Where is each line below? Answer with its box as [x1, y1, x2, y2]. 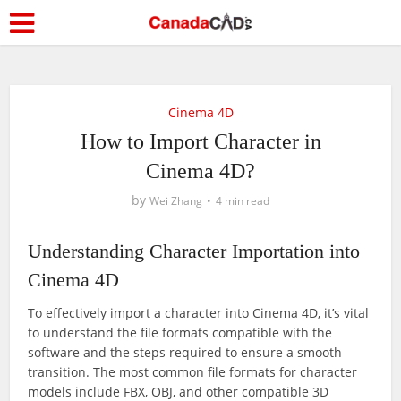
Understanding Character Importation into [28, 240, 361, 262]
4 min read [216, 193, 269, 209]
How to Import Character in [80, 130, 321, 153]
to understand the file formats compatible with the [28, 324, 333, 341]
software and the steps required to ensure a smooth [28, 344, 343, 361]
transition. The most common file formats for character [28, 363, 358, 380]
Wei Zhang [149, 193, 202, 209]
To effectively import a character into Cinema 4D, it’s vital [28, 304, 370, 321]
